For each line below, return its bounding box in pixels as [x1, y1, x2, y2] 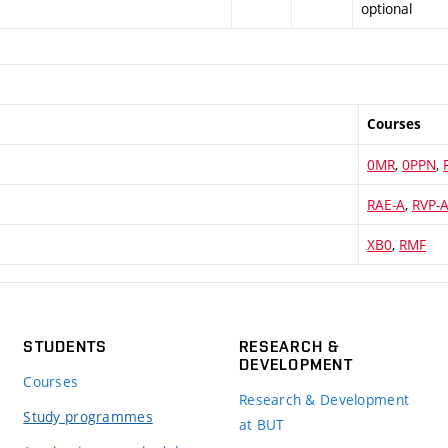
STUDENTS [23, 337, 108, 356]
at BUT [238, 415, 285, 434]
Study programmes [23, 407, 153, 426]
